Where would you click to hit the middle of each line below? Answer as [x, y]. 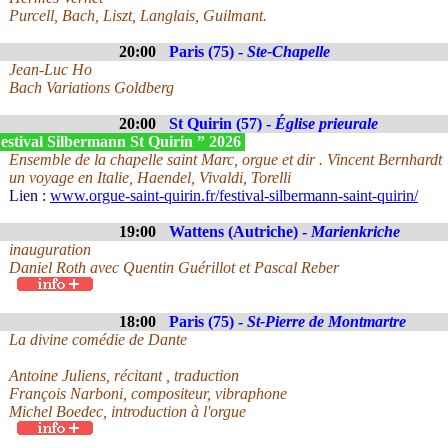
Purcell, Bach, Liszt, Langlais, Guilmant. [138, 15]
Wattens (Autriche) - [240, 231]
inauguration [50, 249]
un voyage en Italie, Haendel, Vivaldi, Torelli [150, 177]
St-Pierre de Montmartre [326, 321]
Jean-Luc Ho [50, 69]
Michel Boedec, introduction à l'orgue [127, 411]
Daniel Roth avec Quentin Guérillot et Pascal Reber [174, 267]
